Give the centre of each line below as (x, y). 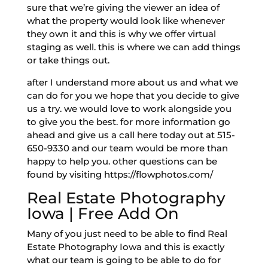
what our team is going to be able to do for (124, 260)
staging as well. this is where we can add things (133, 47)
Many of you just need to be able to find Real (127, 233)
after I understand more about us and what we (132, 82)
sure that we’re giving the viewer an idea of (123, 7)
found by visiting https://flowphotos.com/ (120, 174)
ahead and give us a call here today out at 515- (131, 135)
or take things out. (68, 60)
